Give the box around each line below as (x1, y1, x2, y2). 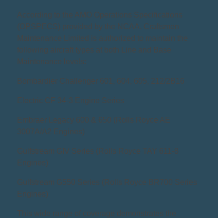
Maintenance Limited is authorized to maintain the (17, 34, 188, 43)
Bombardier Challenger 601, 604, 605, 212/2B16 (17, 77, 184, 86)
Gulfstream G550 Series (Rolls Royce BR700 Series (17, 178, 197, 187)
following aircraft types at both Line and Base (17, 46, 171, 54)
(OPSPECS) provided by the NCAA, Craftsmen (17, 22, 179, 31)
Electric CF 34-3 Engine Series (17, 96, 124, 105)
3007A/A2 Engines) (17, 127, 85, 136)
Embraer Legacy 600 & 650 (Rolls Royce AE (17, 116, 170, 125)
